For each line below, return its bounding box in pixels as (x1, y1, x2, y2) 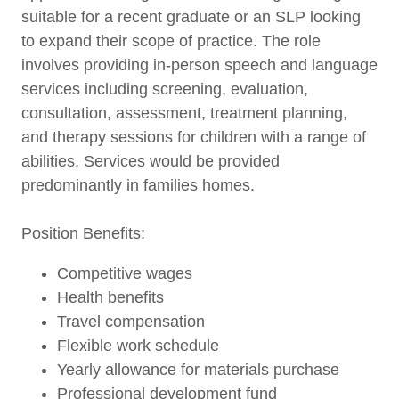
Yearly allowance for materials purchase (57, 361, 339, 379)
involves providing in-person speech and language (21, 56, 378, 74)
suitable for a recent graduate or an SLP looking (21, 8, 361, 26)
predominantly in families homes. (21, 176, 255, 194)
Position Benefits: (21, 224, 145, 242)
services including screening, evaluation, (21, 80, 308, 98)
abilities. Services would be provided (21, 152, 280, 170)
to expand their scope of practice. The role (21, 32, 321, 50)
